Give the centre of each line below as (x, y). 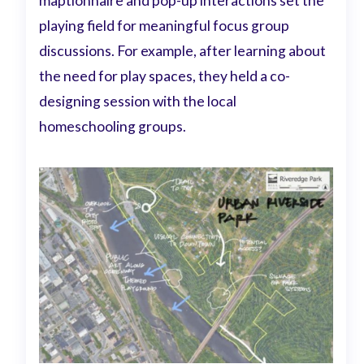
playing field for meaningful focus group (165, 25)
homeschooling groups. (113, 126)
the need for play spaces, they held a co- (165, 76)
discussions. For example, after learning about (183, 50)
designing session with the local (138, 101)
